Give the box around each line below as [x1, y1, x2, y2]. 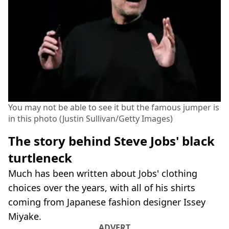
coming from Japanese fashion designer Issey [8, 196, 205, 209]
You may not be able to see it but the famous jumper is [8, 102, 219, 113]
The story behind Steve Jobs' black [8, 132, 215, 150]
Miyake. [8, 210, 41, 223]
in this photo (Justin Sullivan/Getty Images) [8, 113, 173, 125]
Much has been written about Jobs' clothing [8, 167, 197, 180]
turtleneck [8, 149, 72, 167]
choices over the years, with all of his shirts [8, 181, 195, 194]
